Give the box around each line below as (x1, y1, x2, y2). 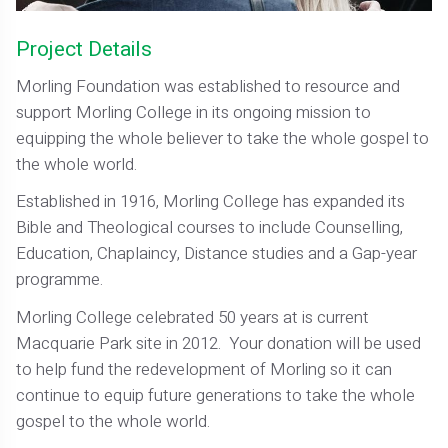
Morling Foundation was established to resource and (16, 74, 401, 100)
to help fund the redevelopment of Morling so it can (16, 356, 393, 382)
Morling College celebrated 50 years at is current (16, 304, 370, 330)
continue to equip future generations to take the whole (16, 382, 416, 408)
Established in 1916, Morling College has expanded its (16, 189, 406, 215)
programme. (16, 267, 104, 293)
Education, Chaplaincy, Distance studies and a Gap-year (16, 241, 418, 267)
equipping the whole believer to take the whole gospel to (16, 126, 430, 152)
